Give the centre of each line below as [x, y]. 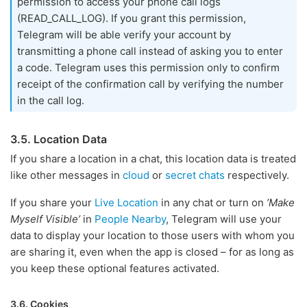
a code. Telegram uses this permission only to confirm [148, 67]
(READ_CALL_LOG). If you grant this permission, [132, 18]
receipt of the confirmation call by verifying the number [150, 84]
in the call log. [51, 100]
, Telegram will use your [224, 219]
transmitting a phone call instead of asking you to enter [150, 51]
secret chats [195, 175]
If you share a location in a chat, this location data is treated [153, 159]
